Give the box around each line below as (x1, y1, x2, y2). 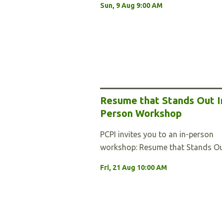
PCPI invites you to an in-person (100, 130, 214, 139)
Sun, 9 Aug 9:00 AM (100, 1, 163, 9)
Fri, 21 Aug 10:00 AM (100, 164, 167, 171)
